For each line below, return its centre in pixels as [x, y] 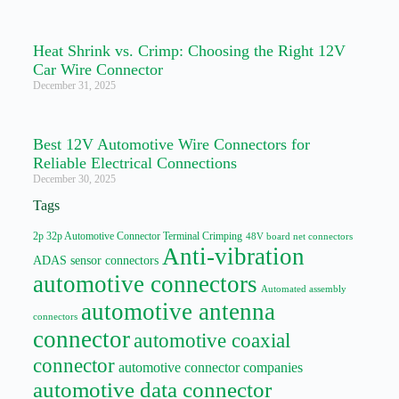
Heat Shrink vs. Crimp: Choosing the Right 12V [189, 50]
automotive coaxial [212, 340]
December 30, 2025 [74, 179]
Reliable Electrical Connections [134, 163]
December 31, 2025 [74, 85]
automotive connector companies [210, 367]
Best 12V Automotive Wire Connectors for [171, 144]
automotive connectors [145, 284]
